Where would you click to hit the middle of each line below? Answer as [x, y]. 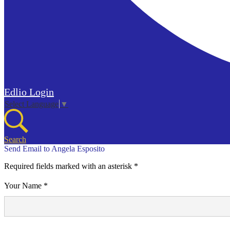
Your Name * [26, 185]
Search [15, 139]
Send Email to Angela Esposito [54, 148]
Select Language [32, 104]
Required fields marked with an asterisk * [71, 166]
